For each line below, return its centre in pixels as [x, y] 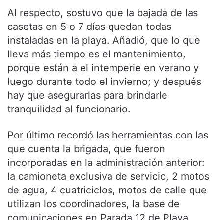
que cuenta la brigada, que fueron [86, 149]
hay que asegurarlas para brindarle [87, 95]
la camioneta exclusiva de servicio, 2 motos [108, 176]
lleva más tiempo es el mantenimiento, [96, 54]
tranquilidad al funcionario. [69, 109]
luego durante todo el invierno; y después [104, 81]
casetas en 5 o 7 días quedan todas [89, 26]
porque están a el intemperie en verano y [103, 68]
